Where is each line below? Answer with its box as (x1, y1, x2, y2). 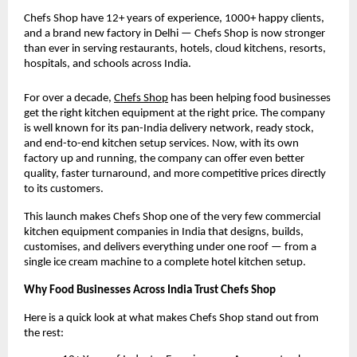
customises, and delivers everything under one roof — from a (24, 241, 316, 253)
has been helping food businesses (168, 92, 331, 104)
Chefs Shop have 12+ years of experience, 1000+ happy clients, (24, 12, 324, 25)
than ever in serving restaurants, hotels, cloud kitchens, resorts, (24, 42, 326, 55)
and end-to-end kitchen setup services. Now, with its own (24, 137, 299, 150)
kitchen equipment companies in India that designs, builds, (24, 226, 304, 238)
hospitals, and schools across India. (24, 57, 191, 70)
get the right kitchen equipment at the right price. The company (24, 107, 325, 120)
